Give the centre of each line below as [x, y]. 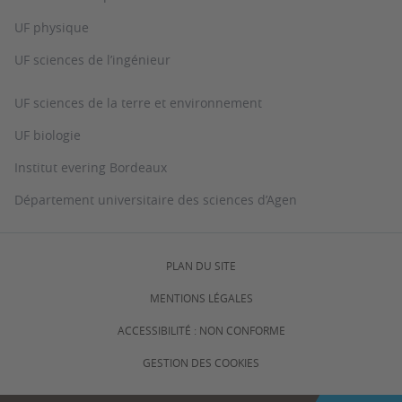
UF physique [52, 27]
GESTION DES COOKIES [201, 363]
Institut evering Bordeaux [91, 167]
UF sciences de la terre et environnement [138, 103]
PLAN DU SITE [201, 266]
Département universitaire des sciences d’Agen [156, 200]
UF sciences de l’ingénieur [92, 60]
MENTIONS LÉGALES [201, 298]
